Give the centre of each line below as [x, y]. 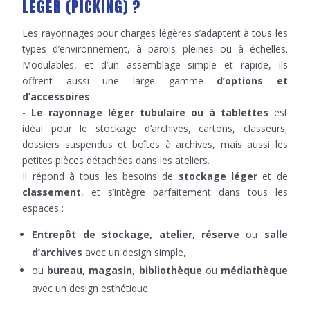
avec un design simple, [135, 252]
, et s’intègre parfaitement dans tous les [184, 192]
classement [52, 192]
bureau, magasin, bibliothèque [125, 270]
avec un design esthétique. [91, 288]
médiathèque [254, 270]
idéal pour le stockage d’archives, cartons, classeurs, [155, 128]
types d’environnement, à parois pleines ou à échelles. [155, 49]
